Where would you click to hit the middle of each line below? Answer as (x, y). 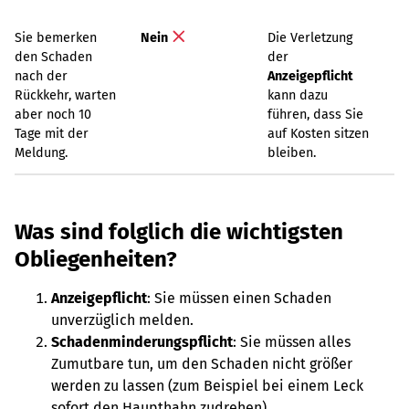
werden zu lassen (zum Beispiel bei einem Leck (207, 386)
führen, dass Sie (315, 115)
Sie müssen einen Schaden (243, 298)
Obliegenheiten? (96, 259)
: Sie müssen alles (292, 342)
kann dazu (298, 95)
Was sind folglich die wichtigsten (179, 232)
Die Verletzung (310, 38)
